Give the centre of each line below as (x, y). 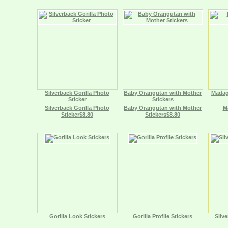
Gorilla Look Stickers (77, 216)
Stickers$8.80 (163, 115)
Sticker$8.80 (77, 115)
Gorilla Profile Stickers (163, 216)
